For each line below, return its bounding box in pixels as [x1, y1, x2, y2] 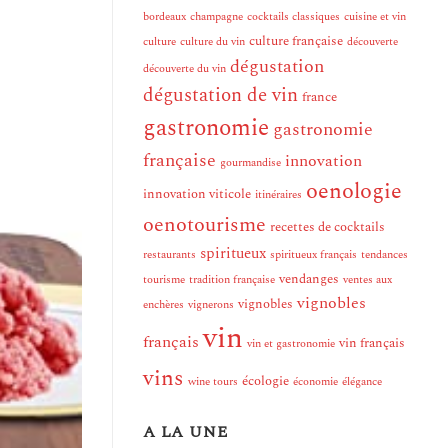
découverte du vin [143, 61, 226, 78]
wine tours [188, 374, 238, 391]
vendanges [279, 269, 339, 290]
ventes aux [343, 272, 392, 289]
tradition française [189, 272, 275, 289]
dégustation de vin [143, 81, 298, 111]
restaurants [143, 247, 196, 264]
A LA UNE [143, 420, 228, 445]
